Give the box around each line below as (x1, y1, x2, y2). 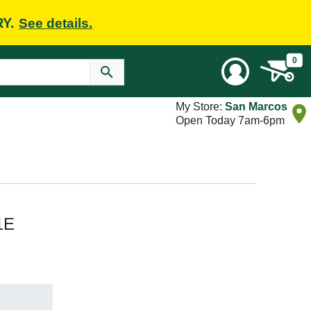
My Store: (176, 101, 225, 112)
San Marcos (225, 101, 287, 112)
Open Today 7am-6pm (176, 115, 285, 126)
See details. (19, 15, 92, 31)
